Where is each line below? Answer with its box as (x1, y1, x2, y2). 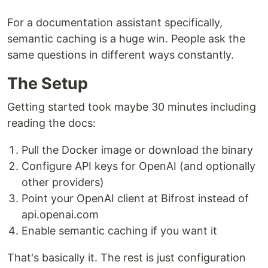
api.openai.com (22, 208, 99, 221)
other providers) (22, 176, 104, 188)
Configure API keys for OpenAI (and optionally (22, 160, 255, 172)
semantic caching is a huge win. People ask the (7, 32, 245, 45)
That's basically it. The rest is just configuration (7, 251, 246, 264)
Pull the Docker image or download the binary (22, 144, 253, 156)
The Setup (7, 74, 88, 93)
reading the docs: (7, 117, 96, 129)
